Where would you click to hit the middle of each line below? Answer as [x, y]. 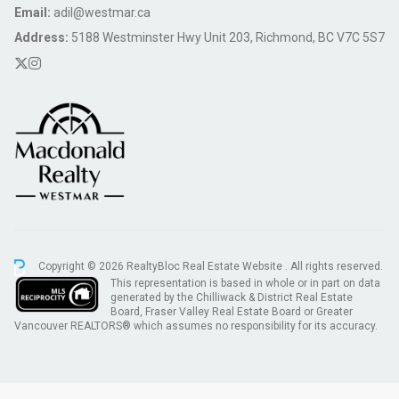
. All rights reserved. [334, 267]
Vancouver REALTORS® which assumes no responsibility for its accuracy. [196, 326]
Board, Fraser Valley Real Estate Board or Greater [232, 311]
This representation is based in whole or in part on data [245, 283]
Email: [34, 12]
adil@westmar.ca [102, 12]
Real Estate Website [234, 267]
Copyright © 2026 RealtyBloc [109, 267]
